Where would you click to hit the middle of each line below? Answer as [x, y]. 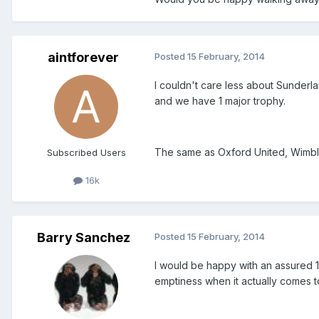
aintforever [83, 58]
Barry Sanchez [83, 238]
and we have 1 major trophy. [220, 101]
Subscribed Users [86, 153]
